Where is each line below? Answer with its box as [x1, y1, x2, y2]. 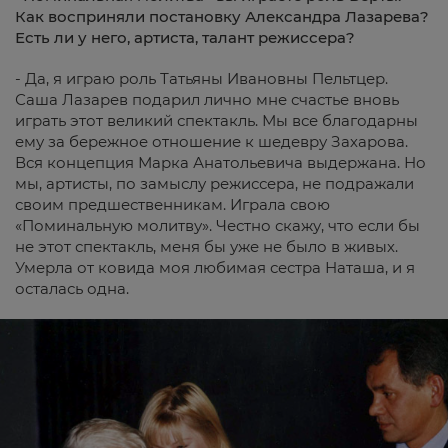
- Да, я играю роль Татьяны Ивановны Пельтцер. [15, 69, 388, 89]
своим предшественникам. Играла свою [15, 195, 330, 215]
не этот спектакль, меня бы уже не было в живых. [15, 237, 398, 257]
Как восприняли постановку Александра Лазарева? [15, 7, 429, 27]
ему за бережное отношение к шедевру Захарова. [15, 132, 408, 152]
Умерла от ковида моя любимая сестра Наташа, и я [15, 258, 415, 278]
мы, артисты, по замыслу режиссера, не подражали [15, 174, 414, 194]
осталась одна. [15, 279, 129, 299]
